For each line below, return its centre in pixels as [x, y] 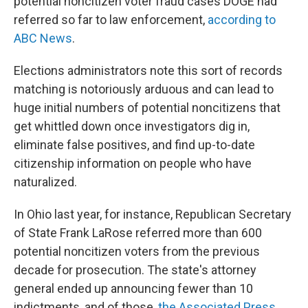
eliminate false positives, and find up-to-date [134, 145]
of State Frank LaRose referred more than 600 [138, 233]
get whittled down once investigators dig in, [132, 126]
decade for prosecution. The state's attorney [135, 270]
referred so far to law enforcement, [111, 20]
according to [242, 20]
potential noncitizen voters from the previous [137, 251]
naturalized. [45, 182]
